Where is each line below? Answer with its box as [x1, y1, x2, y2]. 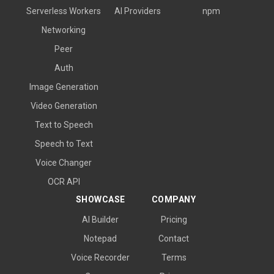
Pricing [160, 214, 187, 224]
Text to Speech [34, 119, 93, 130]
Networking [42, 24, 86, 35]
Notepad [84, 233, 117, 243]
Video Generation [30, 100, 97, 111]
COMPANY [151, 194, 196, 204]
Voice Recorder [71, 252, 130, 262]
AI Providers [114, 6, 161, 16]
